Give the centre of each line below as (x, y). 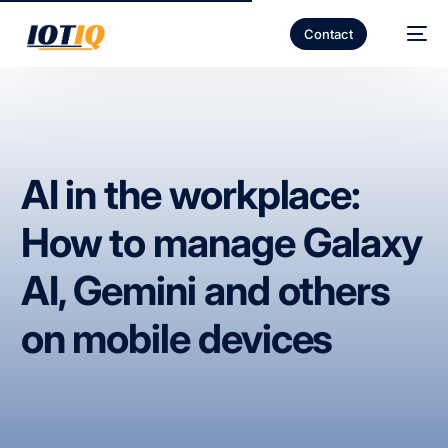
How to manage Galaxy (221, 242)
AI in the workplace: (190, 194)
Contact (328, 33)
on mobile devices (176, 338)
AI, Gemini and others (205, 290)
